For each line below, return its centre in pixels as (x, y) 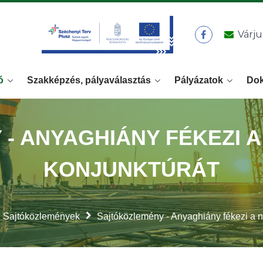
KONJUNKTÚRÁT (131, 170)
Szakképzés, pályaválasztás (89, 80)
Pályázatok (199, 80)
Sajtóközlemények (41, 217)
